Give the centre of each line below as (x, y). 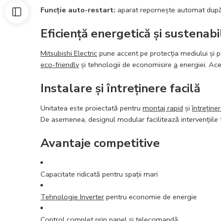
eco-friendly (60, 64)
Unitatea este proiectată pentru (92, 108)
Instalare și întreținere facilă (120, 88)
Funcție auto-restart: (78, 10)
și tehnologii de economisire (126, 64)
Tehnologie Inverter (72, 197)
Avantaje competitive (100, 143)
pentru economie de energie (150, 197)
